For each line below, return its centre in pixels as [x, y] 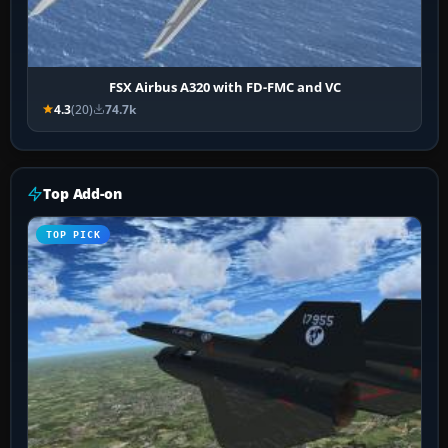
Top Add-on [82, 193]
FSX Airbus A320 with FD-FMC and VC [224, 86]
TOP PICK [73, 234]
